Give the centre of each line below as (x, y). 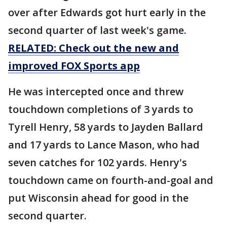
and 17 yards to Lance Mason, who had (104, 145)
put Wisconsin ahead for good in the (98, 198)
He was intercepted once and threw (96, 92)
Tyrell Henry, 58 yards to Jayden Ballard (106, 127)
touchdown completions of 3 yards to (101, 109)
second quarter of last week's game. (97, 30)
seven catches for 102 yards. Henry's (98, 163)
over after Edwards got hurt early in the (107, 13)
